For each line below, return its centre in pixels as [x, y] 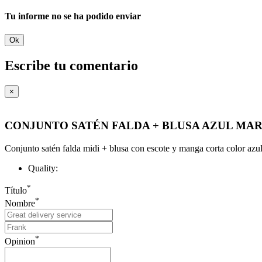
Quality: [43, 168]
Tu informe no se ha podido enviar [73, 16]
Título [16, 190]
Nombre [20, 204]
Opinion [20, 241]
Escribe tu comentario [71, 66]
